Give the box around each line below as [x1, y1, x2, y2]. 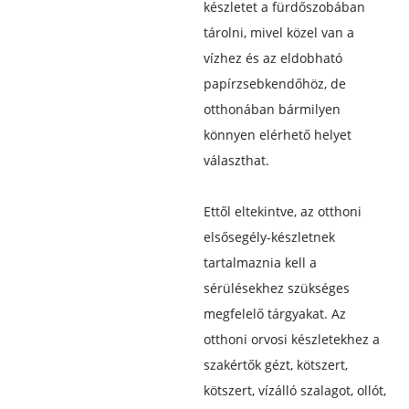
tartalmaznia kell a [203, 253, 317, 271]
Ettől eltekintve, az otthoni [203, 202, 362, 220]
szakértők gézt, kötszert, [203, 355, 348, 373]
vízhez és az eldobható [203, 48, 342, 67]
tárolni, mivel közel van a [203, 23, 354, 41]
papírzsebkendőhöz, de [203, 74, 346, 92]
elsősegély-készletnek [203, 227, 335, 246]
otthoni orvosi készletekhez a [203, 330, 380, 348]
